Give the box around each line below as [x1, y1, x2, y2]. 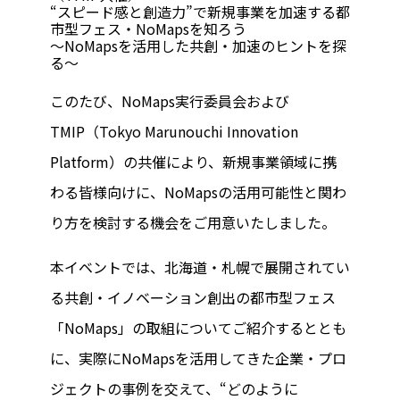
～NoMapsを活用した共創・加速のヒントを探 [50, 35, 346, 56]
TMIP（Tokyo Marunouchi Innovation [50, 121, 298, 142]
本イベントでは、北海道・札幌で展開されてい [50, 256, 350, 278]
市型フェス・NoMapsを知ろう [50, 18, 246, 39]
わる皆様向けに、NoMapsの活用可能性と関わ [50, 181, 346, 203]
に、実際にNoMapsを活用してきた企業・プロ [50, 347, 346, 369]
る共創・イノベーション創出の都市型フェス [50, 287, 336, 308]
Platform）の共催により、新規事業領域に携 [50, 151, 337, 172]
